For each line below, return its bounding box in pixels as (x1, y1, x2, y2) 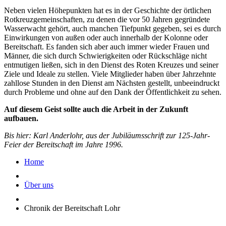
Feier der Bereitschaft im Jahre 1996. (4, 140, 123, 149)
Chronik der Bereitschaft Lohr (24, 204, 120, 213)
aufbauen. (4, 114, 38, 123)
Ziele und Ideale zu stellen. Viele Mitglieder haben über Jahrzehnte (4, 70, 216, 79)
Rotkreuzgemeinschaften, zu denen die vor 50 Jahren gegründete (4, 15, 210, 24)
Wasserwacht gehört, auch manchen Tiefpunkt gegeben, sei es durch (4, 24, 221, 33)
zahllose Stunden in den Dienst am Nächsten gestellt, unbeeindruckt (4, 79, 219, 88)
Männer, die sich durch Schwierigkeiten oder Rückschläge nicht (4, 51, 207, 61)
